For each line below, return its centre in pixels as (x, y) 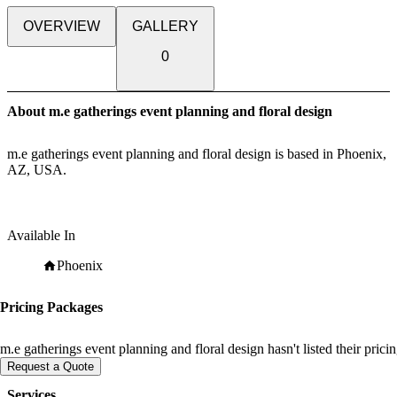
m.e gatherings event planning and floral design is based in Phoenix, (197, 153)
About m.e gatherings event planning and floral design (170, 112)
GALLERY (165, 26)
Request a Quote (51, 367)
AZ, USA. (37, 169)
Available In (41, 235)
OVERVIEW (62, 26)
